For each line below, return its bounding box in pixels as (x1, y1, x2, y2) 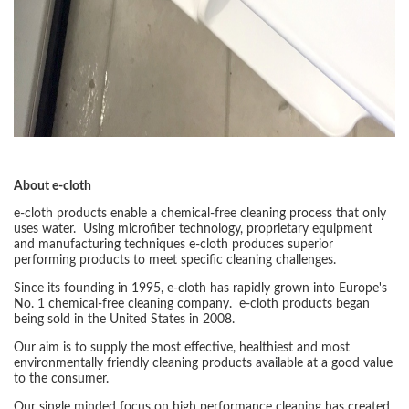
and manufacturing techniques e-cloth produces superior (14, 238, 333, 252)
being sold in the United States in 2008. (14, 313, 238, 327)
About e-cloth (14, 180, 91, 194)
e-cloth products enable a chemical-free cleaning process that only (14, 207, 386, 221)
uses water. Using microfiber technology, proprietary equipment (14, 223, 372, 236)
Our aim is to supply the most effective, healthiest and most (14, 341, 350, 355)
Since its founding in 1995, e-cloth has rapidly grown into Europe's (14, 282, 387, 296)
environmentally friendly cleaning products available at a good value (14, 357, 393, 371)
